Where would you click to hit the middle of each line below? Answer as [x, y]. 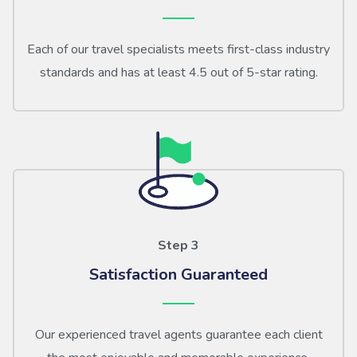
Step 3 [178, 246]
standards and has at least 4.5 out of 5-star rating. [178, 73]
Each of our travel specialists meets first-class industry [178, 50]
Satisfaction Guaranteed [178, 275]
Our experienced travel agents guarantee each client [178, 335]
